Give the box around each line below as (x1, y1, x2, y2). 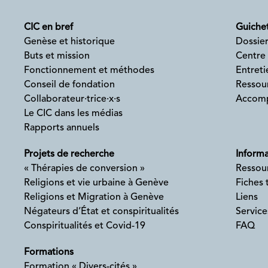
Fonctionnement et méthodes (24, 66, 154, 75)
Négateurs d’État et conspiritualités (24, 207, 179, 217)
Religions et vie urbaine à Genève (24, 178, 169, 188)
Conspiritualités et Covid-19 (24, 221, 145, 231)
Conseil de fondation (24, 80, 115, 90)
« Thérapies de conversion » (24, 164, 145, 173)
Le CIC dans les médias (24, 109, 123, 118)
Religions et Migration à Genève (24, 193, 164, 202)
